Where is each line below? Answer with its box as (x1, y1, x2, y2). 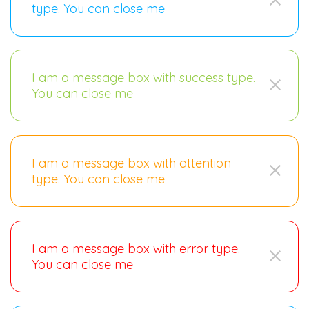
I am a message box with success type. (32, 70, 255, 86)
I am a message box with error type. (32, 240, 240, 257)
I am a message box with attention (32, 154, 231, 171)
